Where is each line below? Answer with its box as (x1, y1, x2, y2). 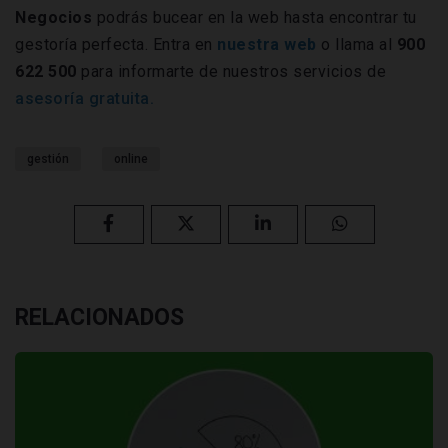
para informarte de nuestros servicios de (81, 61, 386, 81)
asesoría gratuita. (15, 88, 154, 108)
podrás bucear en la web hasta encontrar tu (92, 7, 417, 27)
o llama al (316, 34, 397, 54)
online (114, 151, 148, 166)
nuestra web (217, 34, 317, 54)
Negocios (15, 7, 92, 27)
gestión (27, 151, 69, 166)
